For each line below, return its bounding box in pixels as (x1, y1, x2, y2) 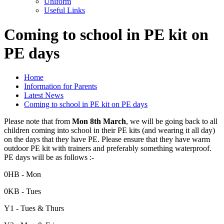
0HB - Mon (4, 170, 41, 179)
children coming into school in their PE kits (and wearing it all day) (4, 126, 215, 135)
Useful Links (44, 5, 85, 14)
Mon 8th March (72, 117, 126, 126)
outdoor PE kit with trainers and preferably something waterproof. (4, 144, 211, 153)
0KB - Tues (4, 187, 43, 196)
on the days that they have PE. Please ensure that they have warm (4, 135, 210, 144)
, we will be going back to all (126, 117, 217, 126)
